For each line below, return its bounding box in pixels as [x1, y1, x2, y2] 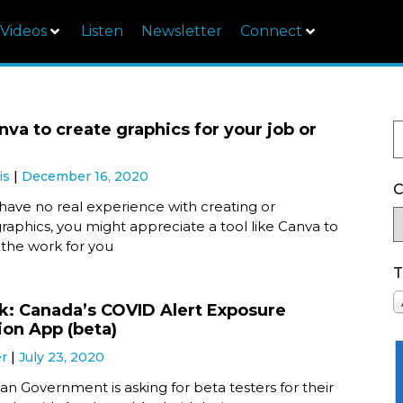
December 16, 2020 [22, 168, 149, 184]
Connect [240, 22, 302, 40]
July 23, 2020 [19, 348, 105, 365]
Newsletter [141, 22, 222, 40]
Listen [81, 22, 123, 40]
